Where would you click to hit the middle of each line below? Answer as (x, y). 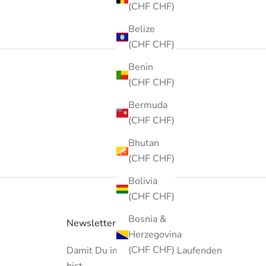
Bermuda (148, 105)
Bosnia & (147, 219)
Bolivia (143, 181)
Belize (142, 29)
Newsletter (91, 223)
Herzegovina (155, 235)
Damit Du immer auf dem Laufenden (144, 250)
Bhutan (144, 143)
